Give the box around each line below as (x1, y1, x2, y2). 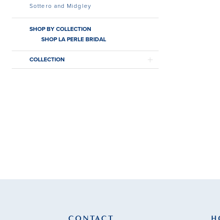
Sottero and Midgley (29, 2, 91, 10)
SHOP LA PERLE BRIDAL (41, 36, 106, 43)
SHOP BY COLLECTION (29, 26, 91, 33)
